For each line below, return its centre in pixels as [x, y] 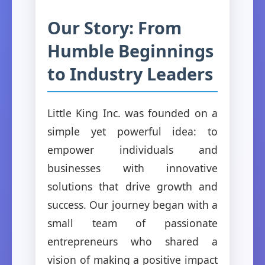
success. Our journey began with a [132, 204]
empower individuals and [132, 149]
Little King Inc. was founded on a [132, 113]
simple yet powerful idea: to [132, 131]
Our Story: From [114, 27]
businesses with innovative [132, 168]
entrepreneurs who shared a [132, 241]
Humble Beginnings [130, 50]
